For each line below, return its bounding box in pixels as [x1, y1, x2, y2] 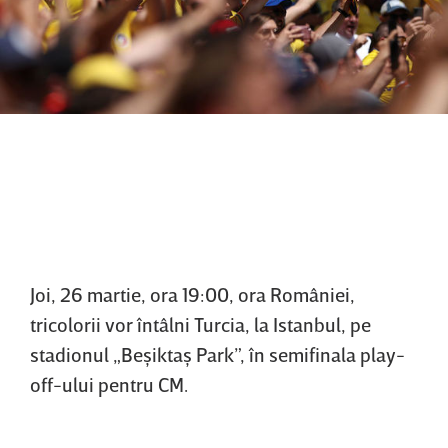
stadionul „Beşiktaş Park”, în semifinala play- [30, 341, 405, 366]
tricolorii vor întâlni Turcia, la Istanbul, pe [30, 311, 371, 336]
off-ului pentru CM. [30, 371, 188, 396]
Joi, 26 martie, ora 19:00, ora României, [30, 281, 355, 306]
